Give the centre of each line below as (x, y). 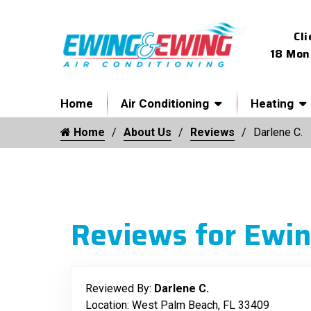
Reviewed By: (120, 288)
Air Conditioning (165, 103)
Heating (272, 103)
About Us (148, 132)
